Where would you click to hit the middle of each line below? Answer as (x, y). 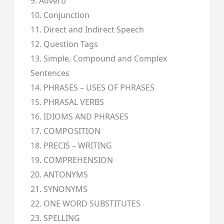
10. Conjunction (60, 15)
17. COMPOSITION (65, 131)
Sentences (50, 73)
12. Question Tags (64, 44)
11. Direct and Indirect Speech (87, 29)
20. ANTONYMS (59, 174)
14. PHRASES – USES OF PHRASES (92, 87)
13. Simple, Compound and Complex (98, 58)
